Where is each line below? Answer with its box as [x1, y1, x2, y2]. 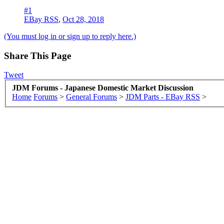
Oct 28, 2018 [62, 14, 104, 23]
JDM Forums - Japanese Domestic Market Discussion [12, 83, 193, 92]
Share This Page [4, 50, 71, 61]
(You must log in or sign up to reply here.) [4, 31, 136, 40]
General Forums [66, 92, 117, 101]
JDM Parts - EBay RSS [125, 92, 200, 101]
